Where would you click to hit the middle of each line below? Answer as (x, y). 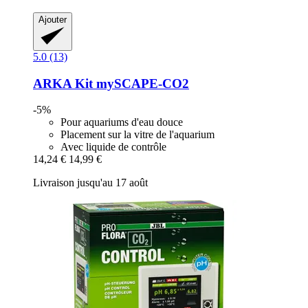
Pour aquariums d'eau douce (122, 122)
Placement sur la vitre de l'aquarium (137, 135)
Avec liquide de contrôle (113, 147)
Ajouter (53, 19)
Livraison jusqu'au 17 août (90, 183)
